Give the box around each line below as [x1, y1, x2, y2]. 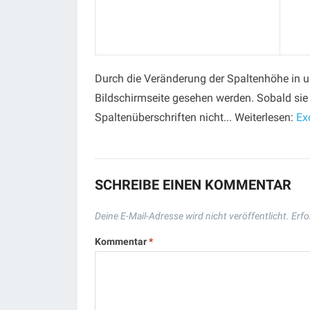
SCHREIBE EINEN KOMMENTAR [95, 176, 291, 193]
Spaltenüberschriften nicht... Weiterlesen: [95, 111, 296, 124]
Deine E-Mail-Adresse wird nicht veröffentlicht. [95, 210, 289, 221]
